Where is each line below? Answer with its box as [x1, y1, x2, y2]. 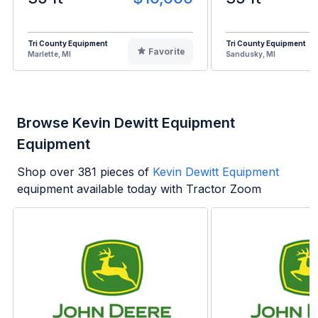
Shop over [17, 164, 78, 179]
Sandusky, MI [226, 49, 275, 58]
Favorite [148, 45, 185, 57]
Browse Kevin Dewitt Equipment [17, 114, 235, 131]
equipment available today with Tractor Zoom [17, 181, 261, 196]
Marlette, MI [28, 49, 71, 58]
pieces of [97, 164, 149, 179]
